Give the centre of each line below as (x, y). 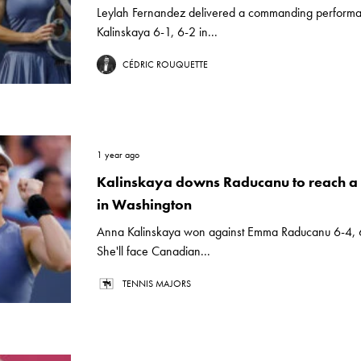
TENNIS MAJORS (157, 284)
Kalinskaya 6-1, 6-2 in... (157, 32)
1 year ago (118, 155)
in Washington (144, 204)
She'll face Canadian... (154, 251)
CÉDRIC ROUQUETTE (165, 64)
